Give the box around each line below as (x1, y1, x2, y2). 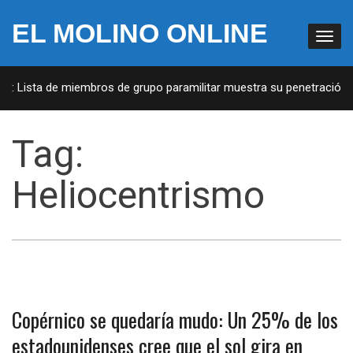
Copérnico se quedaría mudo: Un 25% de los (12, 304, 338, 335)
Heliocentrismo (12, 173, 265, 217)
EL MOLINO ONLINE (12, 18, 268, 48)
